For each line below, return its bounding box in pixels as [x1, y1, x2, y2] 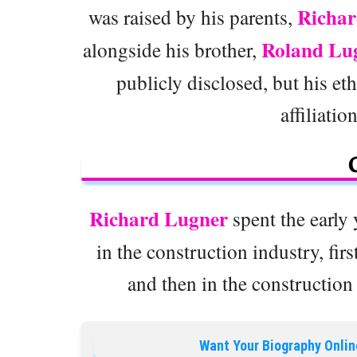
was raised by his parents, [88, 3, 297, 31]
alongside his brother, [83, 36, 261, 64]
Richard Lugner [88, 204, 228, 234]
